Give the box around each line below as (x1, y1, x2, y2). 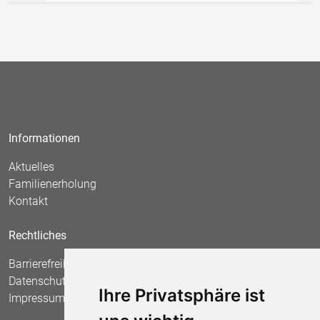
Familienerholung (9, 176, 96, 191)
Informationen (9, 131, 80, 145)
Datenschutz (9, 274, 71, 288)
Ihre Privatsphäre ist (98, 285, 265, 306)
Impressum (9, 291, 65, 305)
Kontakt (9, 194, 48, 208)
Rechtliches (9, 228, 66, 242)
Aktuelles (9, 159, 54, 174)
